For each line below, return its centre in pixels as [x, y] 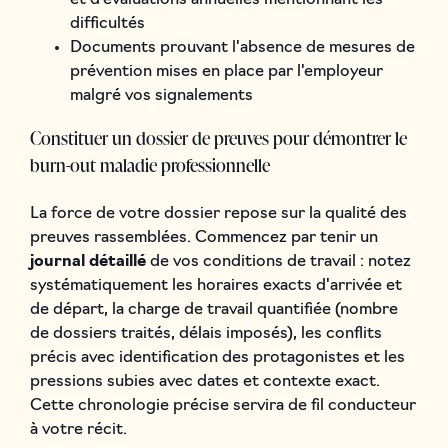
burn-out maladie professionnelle [149, 164]
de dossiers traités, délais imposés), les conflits [205, 333]
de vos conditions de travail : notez [278, 261]
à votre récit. [78, 429]
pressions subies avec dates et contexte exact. [204, 381]
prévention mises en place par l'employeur [226, 71]
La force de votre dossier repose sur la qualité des [218, 213]
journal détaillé [87, 261]
